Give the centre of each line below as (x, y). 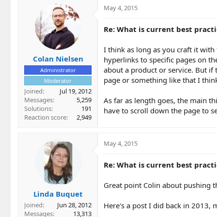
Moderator (58, 80)
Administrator (58, 70)
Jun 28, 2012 (74, 205)
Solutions (38, 108)
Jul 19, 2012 (76, 91)
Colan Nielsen (58, 58)
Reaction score (45, 117)
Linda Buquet (58, 194)
